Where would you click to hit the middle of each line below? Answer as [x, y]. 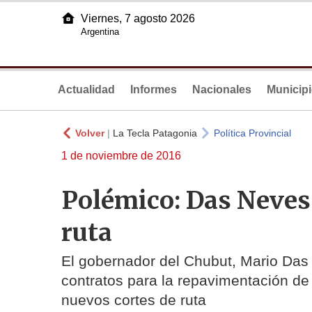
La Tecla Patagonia [155, 133]
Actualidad [86, 89]
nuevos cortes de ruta [134, 300]
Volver [90, 133]
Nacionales [222, 89]
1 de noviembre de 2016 [121, 156]
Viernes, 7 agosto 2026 [138, 18]
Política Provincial [252, 133]
